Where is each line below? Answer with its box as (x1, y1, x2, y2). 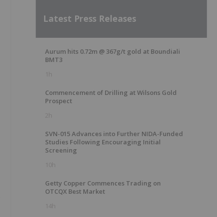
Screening (45, 146, 77, 155)
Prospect (45, 96, 72, 105)
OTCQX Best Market (45, 187, 105, 196)
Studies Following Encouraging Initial (45, 138, 161, 146)
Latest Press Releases (43, 12, 136, 24)
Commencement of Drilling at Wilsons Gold (45, 88, 177, 97)
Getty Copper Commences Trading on (45, 179, 161, 187)
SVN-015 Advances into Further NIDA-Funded (45, 129, 183, 138)
